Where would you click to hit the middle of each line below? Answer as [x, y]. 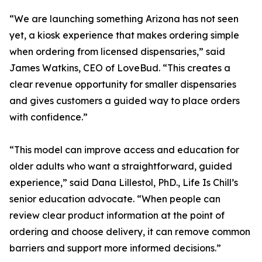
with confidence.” [49, 117]
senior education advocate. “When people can [115, 199]
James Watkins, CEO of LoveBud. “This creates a [120, 68]
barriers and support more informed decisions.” [115, 248]
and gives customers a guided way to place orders [125, 101]
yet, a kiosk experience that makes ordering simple [124, 35]
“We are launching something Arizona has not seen [124, 19]
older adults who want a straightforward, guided [121, 166]
